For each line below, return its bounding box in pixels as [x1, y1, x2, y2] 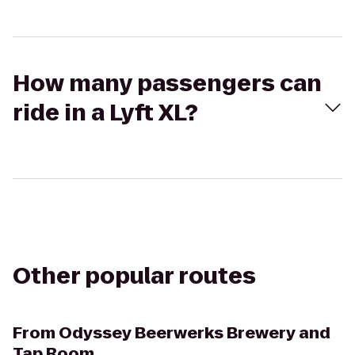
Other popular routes [13, 261, 256, 292]
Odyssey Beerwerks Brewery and [59, 322, 330, 344]
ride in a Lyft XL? [13, 97, 198, 128]
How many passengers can [13, 68, 322, 99]
